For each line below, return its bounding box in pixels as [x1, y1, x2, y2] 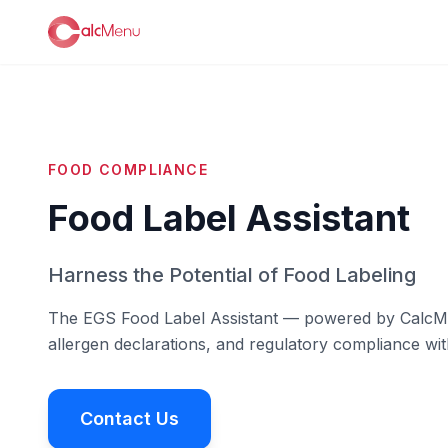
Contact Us [80, 408, 179, 429]
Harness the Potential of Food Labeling [48, 263, 416, 287]
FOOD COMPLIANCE [48, 161, 208, 178]
